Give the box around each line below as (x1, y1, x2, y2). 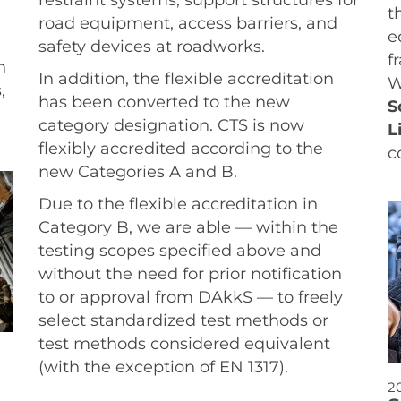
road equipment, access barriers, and (38, 13, 337, 33)
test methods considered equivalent (38, 334, 330, 354)
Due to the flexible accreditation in (38, 194, 318, 214)
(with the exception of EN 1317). (38, 357, 288, 377)
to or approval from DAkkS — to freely (38, 287, 343, 307)
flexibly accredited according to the (38, 139, 323, 158)
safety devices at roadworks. (38, 37, 265, 56)
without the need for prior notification (38, 264, 342, 284)
